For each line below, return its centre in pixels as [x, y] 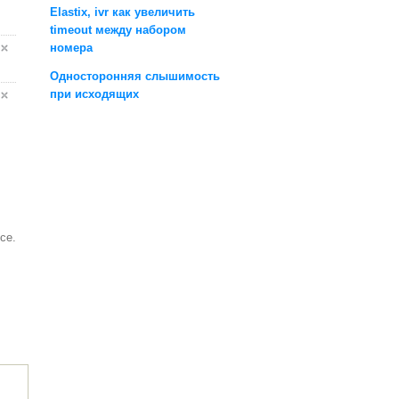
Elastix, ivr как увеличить [122, 12]
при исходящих [94, 94]
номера [71, 47]
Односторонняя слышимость [135, 76]
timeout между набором [118, 29]
